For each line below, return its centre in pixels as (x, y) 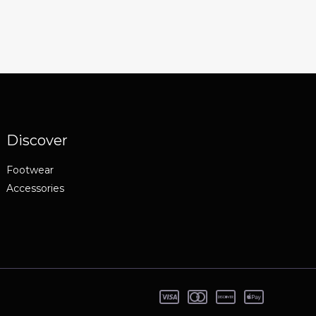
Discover (37, 140)
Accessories (36, 188)
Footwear (30, 170)
